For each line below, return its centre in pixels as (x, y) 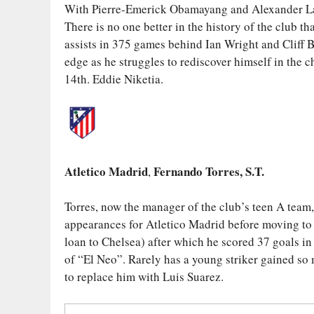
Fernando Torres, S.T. (209, 171)
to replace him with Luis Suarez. (144, 277)
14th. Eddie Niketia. (114, 78)
